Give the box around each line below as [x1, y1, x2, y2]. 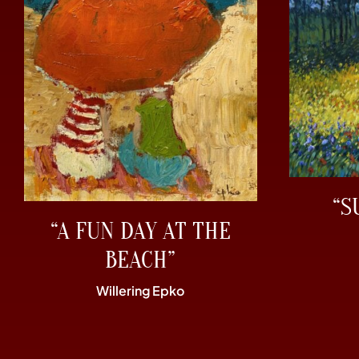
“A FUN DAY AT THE [50, 217, 231, 246]
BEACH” [105, 246, 176, 275]
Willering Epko [96, 282, 185, 300]
